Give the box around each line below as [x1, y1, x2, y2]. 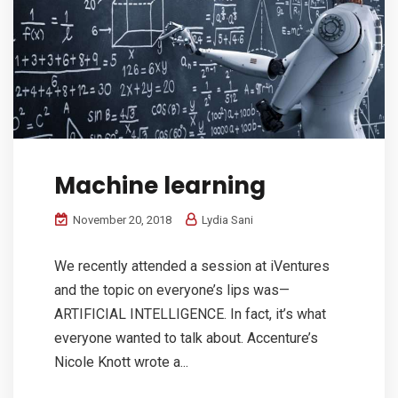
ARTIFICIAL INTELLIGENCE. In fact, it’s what [54, 306, 326, 323]
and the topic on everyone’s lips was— [54, 282, 290, 299]
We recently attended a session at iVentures [54, 258, 330, 275]
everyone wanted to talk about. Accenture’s [54, 330, 318, 347]
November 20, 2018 [70, 213, 171, 227]
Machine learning [54, 170, 266, 203]
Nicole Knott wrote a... [54, 354, 188, 371]
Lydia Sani [199, 213, 253, 227]
